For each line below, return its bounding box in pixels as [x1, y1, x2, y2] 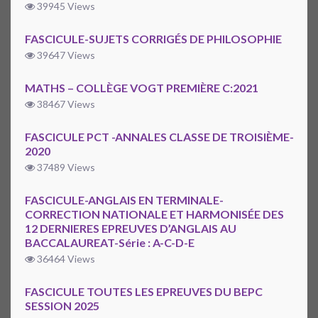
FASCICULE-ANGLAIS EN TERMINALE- [25, 193, 224, 207]
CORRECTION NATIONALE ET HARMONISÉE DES [25, 207, 284, 221]
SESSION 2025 [25, 299, 99, 313]
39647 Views [35, 49, 95, 62]
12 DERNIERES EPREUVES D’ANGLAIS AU [25, 221, 236, 236]
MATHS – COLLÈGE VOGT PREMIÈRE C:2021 [25, 81, 258, 95]
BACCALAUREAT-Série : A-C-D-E [25, 236, 194, 250]
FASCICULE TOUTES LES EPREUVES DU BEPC [25, 285, 263, 299]
